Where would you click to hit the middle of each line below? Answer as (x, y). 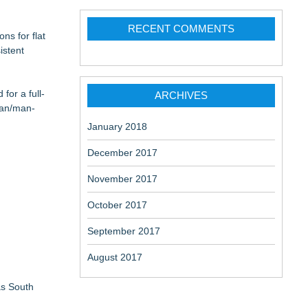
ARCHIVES (181, 95)
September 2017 (124, 231)
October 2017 (117, 205)
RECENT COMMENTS (181, 29)
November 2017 (122, 179)
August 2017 (115, 257)
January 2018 (117, 126)
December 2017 (122, 153)
